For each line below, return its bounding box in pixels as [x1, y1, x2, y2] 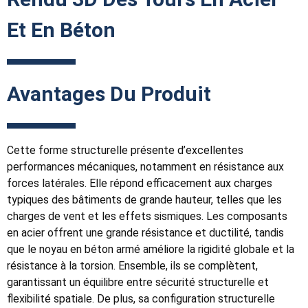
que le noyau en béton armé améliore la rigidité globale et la [7, 242, 294, 256]
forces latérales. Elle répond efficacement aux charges [7, 176, 272, 190]
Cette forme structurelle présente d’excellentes [7, 143, 243, 157]
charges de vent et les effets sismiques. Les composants [7, 209, 287, 223]
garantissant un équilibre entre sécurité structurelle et [7, 275, 269, 289]
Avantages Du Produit [7, 81, 211, 106]
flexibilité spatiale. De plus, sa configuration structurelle [7, 291, 275, 305]
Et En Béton [7, 17, 115, 42]
